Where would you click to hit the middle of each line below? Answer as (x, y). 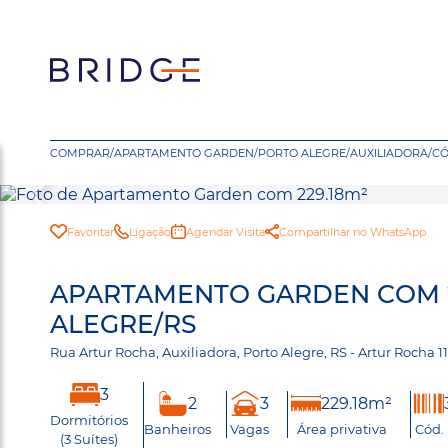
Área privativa (341, 429)
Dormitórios (89, 419)
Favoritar (90, 231)
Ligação (149, 231)
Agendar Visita (225, 231)
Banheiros (177, 429)
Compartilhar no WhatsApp (352, 231)
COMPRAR (80, 153)
